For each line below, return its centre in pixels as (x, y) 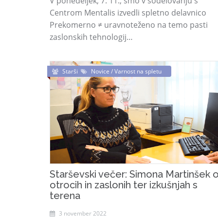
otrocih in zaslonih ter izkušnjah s (124, 185)
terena (65, 196)
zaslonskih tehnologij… (91, 37)
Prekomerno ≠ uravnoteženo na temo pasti (129, 25)
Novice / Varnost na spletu (126, 71)
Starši (72, 71)
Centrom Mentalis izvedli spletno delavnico (128, 13)
